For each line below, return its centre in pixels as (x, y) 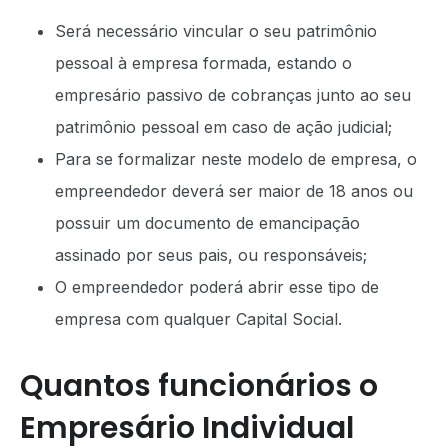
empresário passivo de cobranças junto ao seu (233, 94)
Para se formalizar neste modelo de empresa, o (236, 158)
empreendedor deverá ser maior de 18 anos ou (234, 190)
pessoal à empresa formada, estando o (203, 62)
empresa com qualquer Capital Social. (198, 318)
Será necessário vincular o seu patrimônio (216, 30)
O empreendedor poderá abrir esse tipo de (217, 286)
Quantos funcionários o (199, 385)
